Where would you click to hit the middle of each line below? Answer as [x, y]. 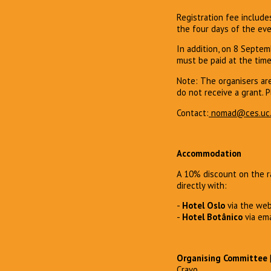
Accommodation [209, 153]
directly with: [202, 185]
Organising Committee [222, 258]
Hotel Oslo [204, 206]
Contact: [193, 113]
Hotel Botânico [212, 217]
